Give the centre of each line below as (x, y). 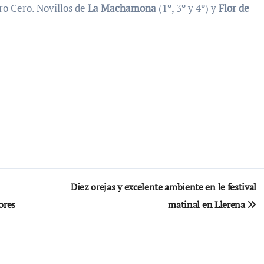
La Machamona (122, 8)
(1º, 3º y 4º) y (187, 8)
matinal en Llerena (208, 205)
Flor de (234, 8)
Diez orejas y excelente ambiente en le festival (164, 187)
